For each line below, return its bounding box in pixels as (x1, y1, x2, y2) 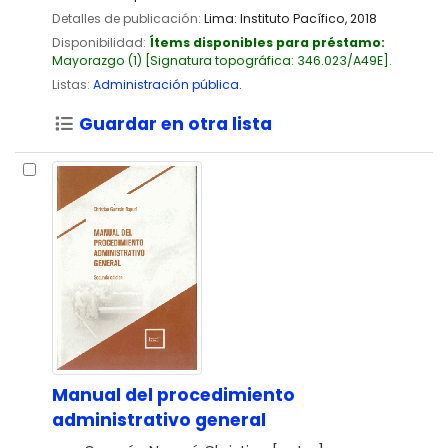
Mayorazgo (52, 52, 125, 70)
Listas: (52, 76, 90, 94)
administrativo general (52, 407, 266, 432)
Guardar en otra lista (74, 112, 272, 137)
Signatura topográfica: (150, 52, 297, 70)
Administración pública (93, 76, 239, 94)
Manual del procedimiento (52, 382, 295, 407)
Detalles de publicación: (52, 9, 204, 27)
